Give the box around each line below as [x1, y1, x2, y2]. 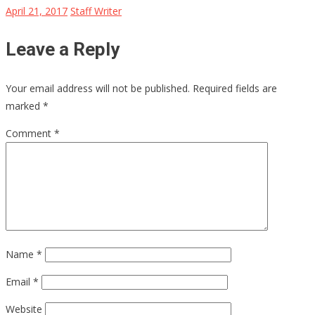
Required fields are [193, 82, 277, 96]
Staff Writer [70, 4, 122, 18]
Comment [6, 127, 54, 141]
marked [6, 99, 43, 113]
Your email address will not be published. [6, 82, 190, 96]
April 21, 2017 [6, 4, 67, 18]
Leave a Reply [6, 39, 120, 60]
